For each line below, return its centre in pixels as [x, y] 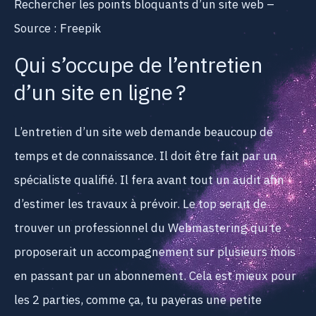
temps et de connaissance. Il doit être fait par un [146, 157]
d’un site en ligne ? [100, 95]
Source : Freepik [57, 29]
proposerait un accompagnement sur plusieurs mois [155, 253]
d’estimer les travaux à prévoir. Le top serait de [140, 205]
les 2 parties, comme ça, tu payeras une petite [138, 301]
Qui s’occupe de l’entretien [138, 67]
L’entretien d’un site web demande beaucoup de [144, 133]
